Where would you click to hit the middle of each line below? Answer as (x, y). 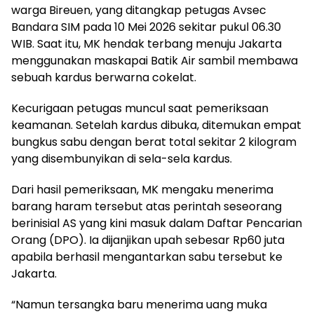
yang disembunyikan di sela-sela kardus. (122, 159)
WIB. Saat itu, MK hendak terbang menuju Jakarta (146, 44)
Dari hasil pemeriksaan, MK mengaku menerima (142, 190)
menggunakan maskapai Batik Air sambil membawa (155, 61)
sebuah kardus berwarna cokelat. (104, 77)
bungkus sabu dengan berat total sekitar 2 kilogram (154, 142)
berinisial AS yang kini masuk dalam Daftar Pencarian (157, 223)
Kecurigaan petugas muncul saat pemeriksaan (140, 108)
